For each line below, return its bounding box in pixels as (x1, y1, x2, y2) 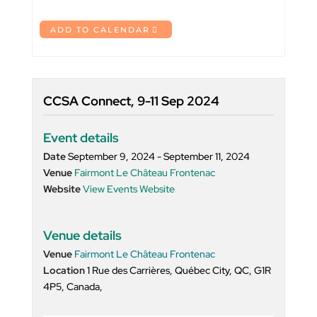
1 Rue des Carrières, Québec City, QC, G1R (86, 263, 271, 277)
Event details (42, 129, 119, 146)
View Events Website (82, 182, 175, 195)
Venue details (42, 226, 122, 243)
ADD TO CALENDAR (50, 24, 150, 35)
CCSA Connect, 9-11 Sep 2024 (42, 92, 219, 109)
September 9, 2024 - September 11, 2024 (67, 149, 250, 163)
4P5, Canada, (42, 279, 103, 293)
